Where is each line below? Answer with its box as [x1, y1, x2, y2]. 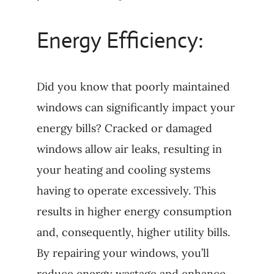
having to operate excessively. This [36, 183, 216, 198]
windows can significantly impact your [36, 100, 235, 115]
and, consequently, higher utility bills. [36, 225, 230, 240]
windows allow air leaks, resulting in [36, 142, 222, 157]
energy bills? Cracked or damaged [36, 121, 212, 136]
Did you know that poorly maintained [36, 80, 230, 94]
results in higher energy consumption [36, 204, 232, 219]
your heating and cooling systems [36, 163, 210, 177]
